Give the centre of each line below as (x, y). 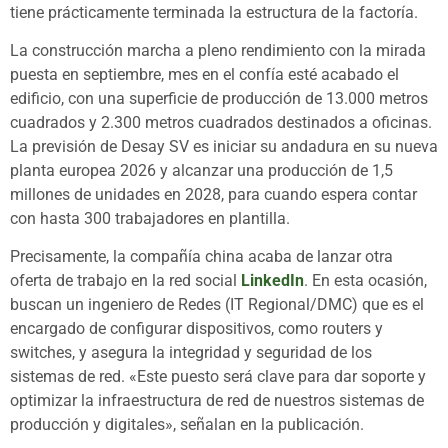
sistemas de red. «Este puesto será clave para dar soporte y (218, 377)
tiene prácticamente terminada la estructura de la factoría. (214, 12)
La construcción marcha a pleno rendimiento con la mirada (218, 51)
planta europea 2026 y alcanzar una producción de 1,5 (201, 171)
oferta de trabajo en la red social (125, 281)
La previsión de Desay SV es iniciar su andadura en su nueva (224, 147)
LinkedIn (272, 281)
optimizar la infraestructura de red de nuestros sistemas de (217, 401)
